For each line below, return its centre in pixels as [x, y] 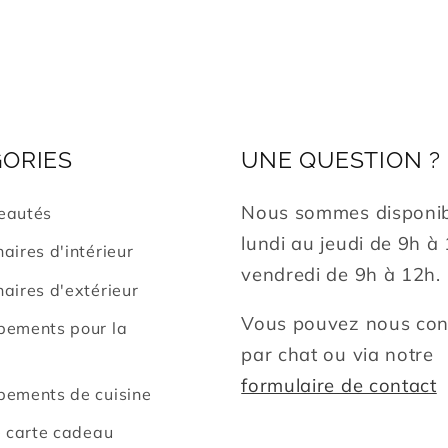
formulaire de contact [339, 386]
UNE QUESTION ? [341, 159]
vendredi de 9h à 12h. [341, 274]
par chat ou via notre [337, 355]
